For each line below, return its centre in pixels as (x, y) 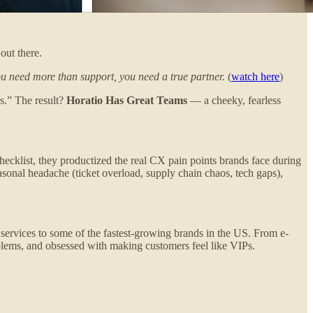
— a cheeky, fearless (234, 100)
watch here (255, 76)
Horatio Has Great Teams (127, 100)
